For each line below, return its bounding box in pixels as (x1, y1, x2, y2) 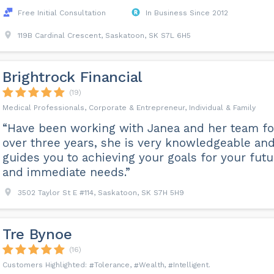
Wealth (138, 261, 165, 269)
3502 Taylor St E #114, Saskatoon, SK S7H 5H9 (17, 188, 184, 197)
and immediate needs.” (2, 165, 130, 179)
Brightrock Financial (2, 68, 143, 86)
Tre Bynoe (2, 226, 72, 243)
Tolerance (94, 261, 130, 269)
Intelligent (172, 261, 209, 269)
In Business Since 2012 (145, 9, 228, 17)
